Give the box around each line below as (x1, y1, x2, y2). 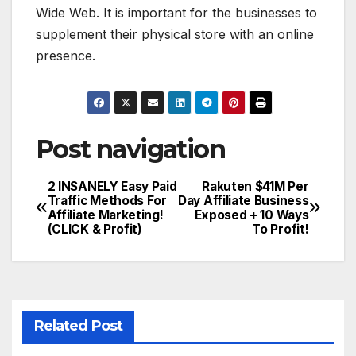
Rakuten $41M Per (202, 178, 309, 194)
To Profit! (252, 221, 309, 237)
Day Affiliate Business (178, 192, 309, 208)
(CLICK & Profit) (47, 221, 142, 237)
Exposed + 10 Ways (194, 207, 309, 222)
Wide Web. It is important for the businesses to (36, 5, 317, 21)
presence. (36, 48, 95, 64)
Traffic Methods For (47, 192, 167, 208)
